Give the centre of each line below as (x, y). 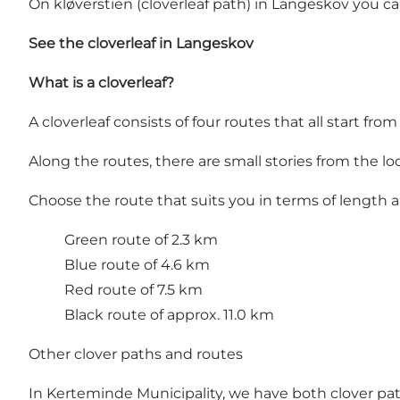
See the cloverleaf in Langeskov (141, 44)
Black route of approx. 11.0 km (169, 315)
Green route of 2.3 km (141, 240)
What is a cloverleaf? (101, 83)
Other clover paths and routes (136, 354)
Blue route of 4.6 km (137, 265)
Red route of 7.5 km (133, 290)
